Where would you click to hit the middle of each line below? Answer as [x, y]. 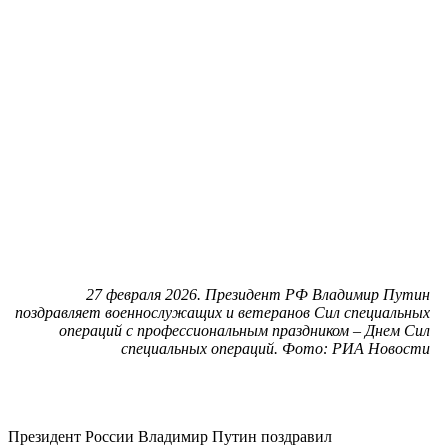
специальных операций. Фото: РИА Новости [275, 348]
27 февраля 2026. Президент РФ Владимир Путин [258, 294]
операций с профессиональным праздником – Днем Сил [244, 330]
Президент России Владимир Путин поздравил [170, 436]
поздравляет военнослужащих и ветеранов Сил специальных [222, 312]
